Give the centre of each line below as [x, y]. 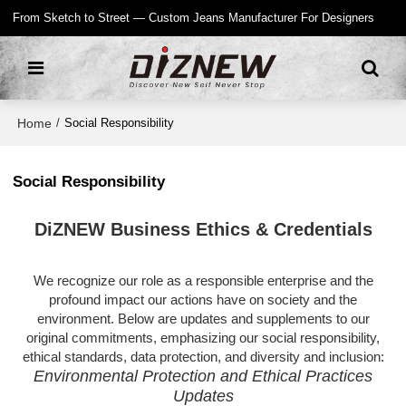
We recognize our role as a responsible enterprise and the [203, 281]
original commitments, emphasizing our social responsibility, [203, 338]
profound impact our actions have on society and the [203, 300]
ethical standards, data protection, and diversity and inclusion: [203, 358]
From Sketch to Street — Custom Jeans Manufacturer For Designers [194, 18]
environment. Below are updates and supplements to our [203, 319]
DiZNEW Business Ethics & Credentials [203, 230]
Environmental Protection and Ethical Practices [203, 377]
